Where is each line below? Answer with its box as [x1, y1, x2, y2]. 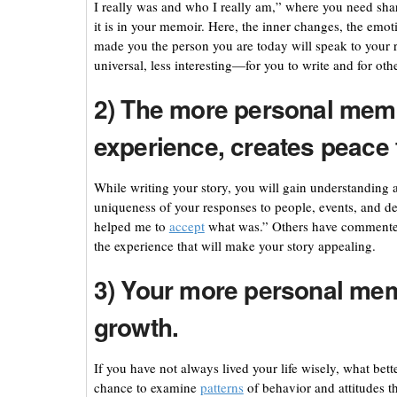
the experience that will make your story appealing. [93, 237, 376, 255]
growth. [93, 308, 179, 346]
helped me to [93, 217, 169, 236]
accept [168, 217, 205, 236]
